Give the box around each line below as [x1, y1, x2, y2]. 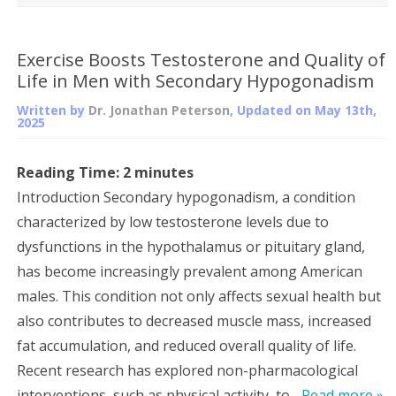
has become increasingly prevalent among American [17, 261, 362, 281]
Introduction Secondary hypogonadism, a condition [17, 187, 355, 207]
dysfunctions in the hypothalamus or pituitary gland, [17, 236, 365, 256]
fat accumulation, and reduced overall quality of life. [17, 335, 356, 355]
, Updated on [230, 101, 315, 118]
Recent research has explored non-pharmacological [17, 360, 358, 380]
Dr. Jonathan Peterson [88, 101, 230, 118]
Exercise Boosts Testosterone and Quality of [17, 47, 385, 72]
